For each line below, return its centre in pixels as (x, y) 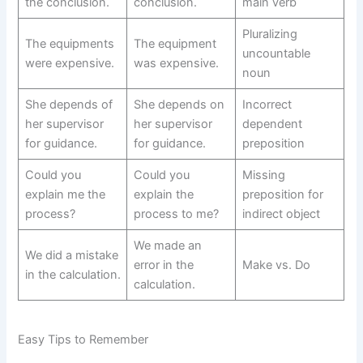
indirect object (281, 214)
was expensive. (176, 63)
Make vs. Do (276, 265)
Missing (263, 175)
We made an (167, 245)
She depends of (68, 104)
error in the (163, 265)
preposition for (282, 194)
